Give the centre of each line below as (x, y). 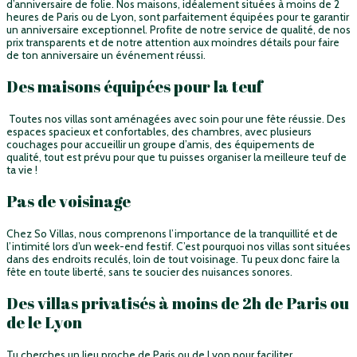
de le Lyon (44, 322)
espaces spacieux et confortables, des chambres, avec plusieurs (159, 131)
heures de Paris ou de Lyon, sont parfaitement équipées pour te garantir (178, 16)
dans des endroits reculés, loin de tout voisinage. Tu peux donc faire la (173, 259)
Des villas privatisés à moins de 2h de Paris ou (178, 303)
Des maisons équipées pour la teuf (135, 86)
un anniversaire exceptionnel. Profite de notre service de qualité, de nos (178, 29)
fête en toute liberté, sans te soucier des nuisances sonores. (149, 271)
